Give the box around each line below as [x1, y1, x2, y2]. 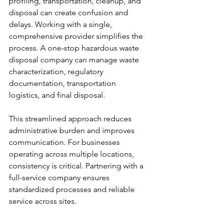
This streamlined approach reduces [9, 114, 134, 124]
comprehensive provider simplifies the [9, 31, 145, 41]
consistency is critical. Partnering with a [9, 161, 145, 171]
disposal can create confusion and [9, 8, 130, 18]
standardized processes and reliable [9, 185, 137, 194]
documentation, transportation [9, 79, 118, 88]
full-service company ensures [9, 173, 111, 183]
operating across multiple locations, [9, 149, 136, 159]
